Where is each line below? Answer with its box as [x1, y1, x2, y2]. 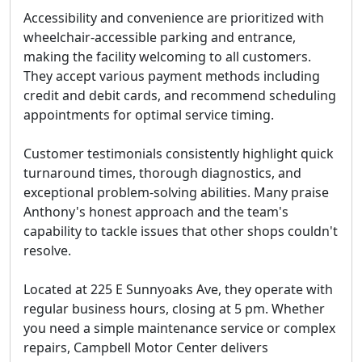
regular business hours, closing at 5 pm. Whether [23, 299, 325, 318]
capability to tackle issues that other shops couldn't [23, 221, 338, 240]
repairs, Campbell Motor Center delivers [23, 338, 268, 356]
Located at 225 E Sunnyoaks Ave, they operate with [23, 280, 333, 298]
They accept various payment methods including [23, 66, 320, 85]
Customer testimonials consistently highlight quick [23, 144, 334, 162]
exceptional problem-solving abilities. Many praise [23, 183, 329, 201]
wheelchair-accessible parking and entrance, [23, 27, 296, 46]
